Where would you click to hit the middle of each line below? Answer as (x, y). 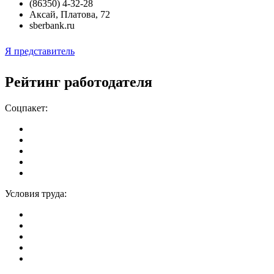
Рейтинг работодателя (79, 82)
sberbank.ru (52, 25)
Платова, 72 (85, 14)
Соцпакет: (26, 108)
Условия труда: (36, 193)
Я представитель (40, 51)
